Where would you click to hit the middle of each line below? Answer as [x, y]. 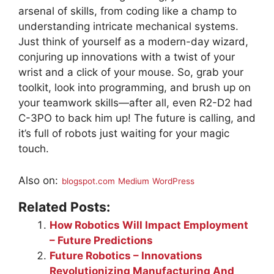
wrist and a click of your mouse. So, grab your [131, 72]
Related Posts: [64, 206]
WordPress [173, 181]
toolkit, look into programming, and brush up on [135, 88]
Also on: [40, 180]
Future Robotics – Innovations [126, 255]
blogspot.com [88, 181]
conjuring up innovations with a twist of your [127, 57]
